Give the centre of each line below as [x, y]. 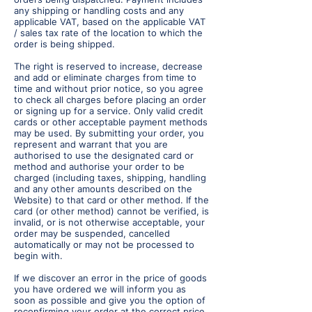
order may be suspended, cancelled [92, 234]
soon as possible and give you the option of [110, 301]
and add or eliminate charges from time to [105, 78]
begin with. [40, 256]
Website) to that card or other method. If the [111, 200]
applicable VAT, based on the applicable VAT [110, 22]
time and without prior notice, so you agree [109, 89]
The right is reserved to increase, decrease [108, 67]
